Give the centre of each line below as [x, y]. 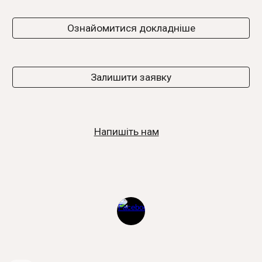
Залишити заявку [131, 77]
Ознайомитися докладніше [131, 28]
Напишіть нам [126, 132]
